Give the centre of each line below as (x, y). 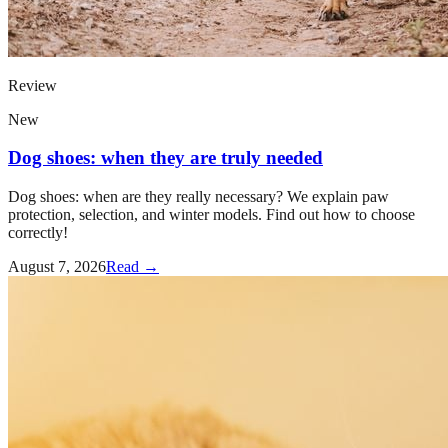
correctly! (38, 233)
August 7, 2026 (57, 267)
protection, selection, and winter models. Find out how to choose (211, 215)
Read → (132, 267)
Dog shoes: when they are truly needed (165, 158)
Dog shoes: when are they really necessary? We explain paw (198, 197)
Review (32, 85)
